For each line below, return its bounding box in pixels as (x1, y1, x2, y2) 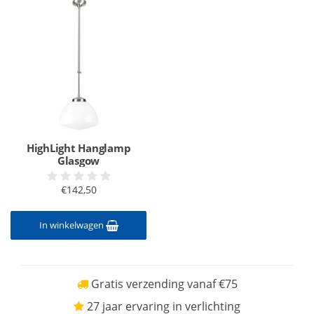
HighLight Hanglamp (26, 141, 131, 155)
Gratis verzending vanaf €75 (88, 276, 238, 292)
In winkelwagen (39, 219, 106, 231)
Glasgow (57, 153, 100, 168)
